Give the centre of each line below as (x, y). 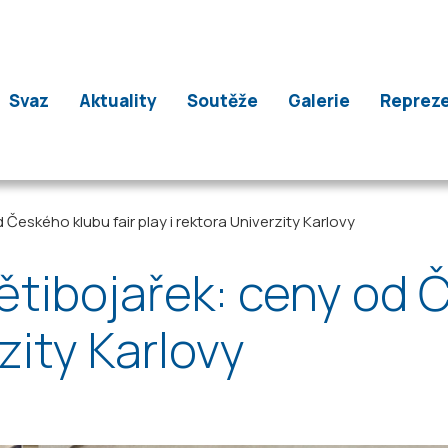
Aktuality (117, 100)
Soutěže (222, 100)
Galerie (318, 100)
